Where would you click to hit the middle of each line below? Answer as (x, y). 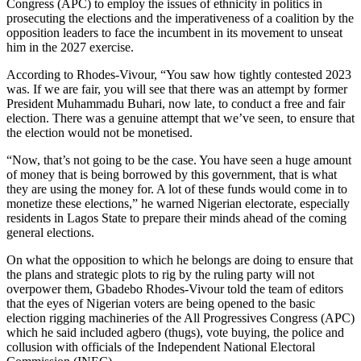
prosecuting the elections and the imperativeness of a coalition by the (180, 18)
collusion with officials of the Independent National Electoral (161, 346)
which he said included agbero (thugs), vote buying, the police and (175, 332)
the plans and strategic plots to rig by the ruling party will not (160, 274)
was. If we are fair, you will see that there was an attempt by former (177, 89)
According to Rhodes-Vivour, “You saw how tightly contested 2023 (179, 74)
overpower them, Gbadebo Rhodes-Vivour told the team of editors (175, 288)
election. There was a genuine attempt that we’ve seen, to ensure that (180, 118)
